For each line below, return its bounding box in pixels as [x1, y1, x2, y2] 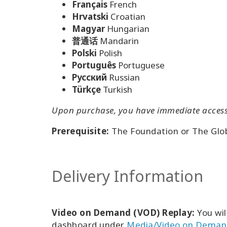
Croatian [108, 11, 145, 22]
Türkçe [72, 84, 101, 95]
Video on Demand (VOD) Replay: [52, 207, 195, 218]
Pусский [72, 71, 107, 83]
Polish [97, 47, 122, 59]
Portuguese [118, 59, 165, 71]
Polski [72, 47, 97, 59]
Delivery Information [52, 166, 203, 186]
